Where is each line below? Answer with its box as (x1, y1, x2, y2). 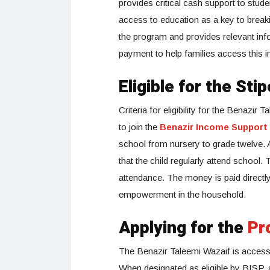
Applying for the (119, 215, 248, 240)
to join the (119, 121, 160, 132)
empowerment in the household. (119, 189, 246, 199)
